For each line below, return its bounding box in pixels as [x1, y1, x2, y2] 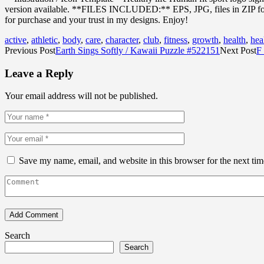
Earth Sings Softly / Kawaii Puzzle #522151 [55, 45, 220, 55]
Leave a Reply [5, 67, 74, 80]
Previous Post [5, 45, 55, 55]
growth [192, 34, 219, 45]
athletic [31, 34, 58, 45]
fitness [164, 34, 187, 45]
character [105, 34, 138, 45]
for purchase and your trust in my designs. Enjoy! [5, 14, 188, 25]
